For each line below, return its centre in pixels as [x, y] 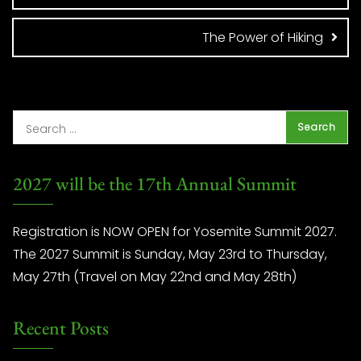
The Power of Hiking [263, 38]
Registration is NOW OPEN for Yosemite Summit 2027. [175, 232]
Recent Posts [61, 328]
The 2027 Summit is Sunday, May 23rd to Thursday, [170, 255]
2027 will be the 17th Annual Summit [155, 184]
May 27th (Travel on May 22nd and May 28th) [155, 277]
